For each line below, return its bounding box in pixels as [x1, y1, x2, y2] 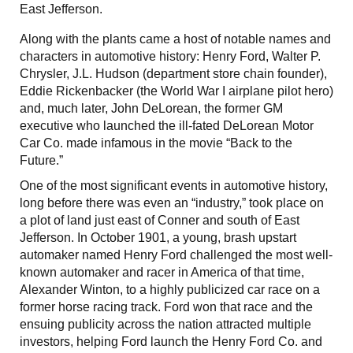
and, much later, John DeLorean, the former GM [20, 101, 283, 115]
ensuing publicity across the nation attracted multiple [20, 317, 311, 331]
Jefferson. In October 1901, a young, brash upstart [20, 230, 296, 244]
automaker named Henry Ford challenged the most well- [20, 247, 333, 262]
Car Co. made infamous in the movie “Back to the [20, 136, 292, 150]
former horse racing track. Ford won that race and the [20, 299, 313, 314]
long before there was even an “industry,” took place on [20, 195, 324, 210]
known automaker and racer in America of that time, [20, 265, 304, 279]
